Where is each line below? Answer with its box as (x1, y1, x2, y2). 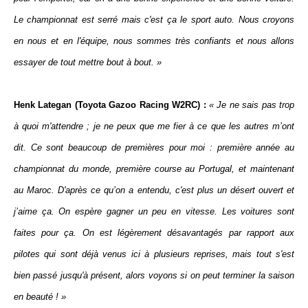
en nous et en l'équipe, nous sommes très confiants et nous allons (14, 36, 294, 46)
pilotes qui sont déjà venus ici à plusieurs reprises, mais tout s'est (14, 249, 294, 259)
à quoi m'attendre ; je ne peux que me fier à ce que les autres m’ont (14, 121, 294, 131)
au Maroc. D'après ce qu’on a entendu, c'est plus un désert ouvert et (14, 185, 294, 195)
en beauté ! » (14, 291, 66, 302)
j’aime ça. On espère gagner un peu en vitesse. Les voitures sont (14, 206, 294, 217)
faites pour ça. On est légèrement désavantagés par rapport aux (14, 228, 294, 238)
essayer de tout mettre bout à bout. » (14, 57, 162, 67)
